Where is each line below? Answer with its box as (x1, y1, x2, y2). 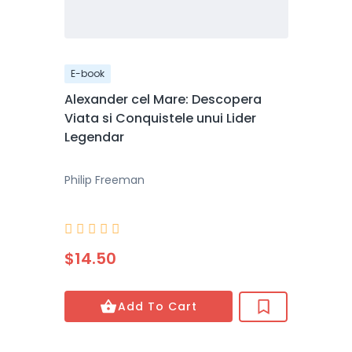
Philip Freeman (64, 172, 145, 188)
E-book (70, 67, 104, 80)
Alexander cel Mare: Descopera (64, 90, 262, 108)
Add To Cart (118, 299, 198, 314)
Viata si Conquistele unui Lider (64, 109, 256, 127)
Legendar (64, 128, 124, 146)
